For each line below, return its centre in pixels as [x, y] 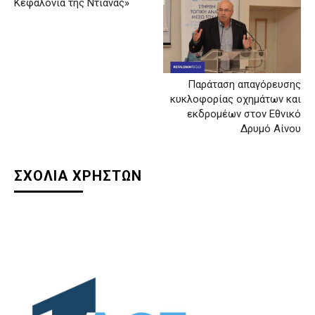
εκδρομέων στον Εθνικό [244, 114]
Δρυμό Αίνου [270, 128]
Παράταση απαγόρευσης [244, 84]
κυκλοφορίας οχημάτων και [235, 99]
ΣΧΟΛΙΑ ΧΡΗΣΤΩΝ [78, 175]
